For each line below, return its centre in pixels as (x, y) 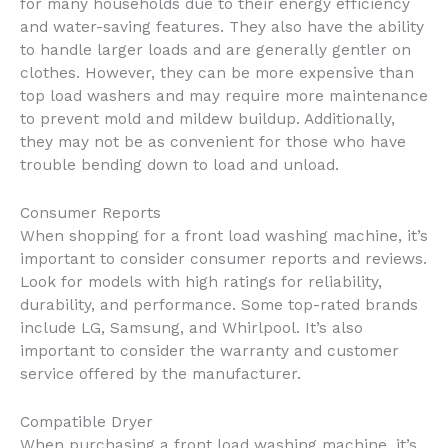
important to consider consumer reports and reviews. (223, 258)
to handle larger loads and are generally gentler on (215, 50)
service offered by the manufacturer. (160, 373)
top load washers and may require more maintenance (224, 96)
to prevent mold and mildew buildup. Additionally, (207, 119)
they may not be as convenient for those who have (213, 142)
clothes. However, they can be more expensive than (217, 73)
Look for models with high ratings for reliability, (201, 281)
